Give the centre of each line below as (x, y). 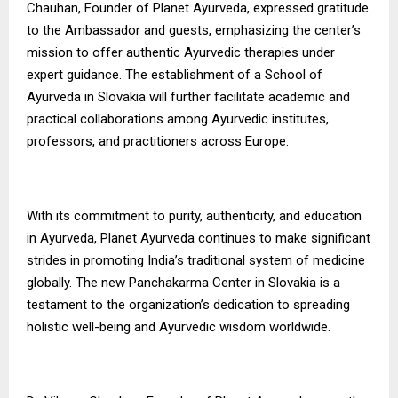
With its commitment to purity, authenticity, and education (194, 215)
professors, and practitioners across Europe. (158, 141)
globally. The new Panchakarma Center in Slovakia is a (183, 282)
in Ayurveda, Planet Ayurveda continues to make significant (199, 238)
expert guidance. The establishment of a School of (175, 74)
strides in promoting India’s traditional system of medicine (196, 260)
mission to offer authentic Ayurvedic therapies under (181, 52)
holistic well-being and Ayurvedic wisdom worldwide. (179, 326)
